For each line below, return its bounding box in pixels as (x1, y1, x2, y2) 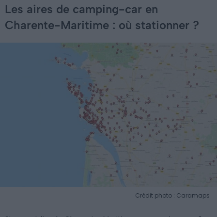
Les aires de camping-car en (5, 1, 158, 16)
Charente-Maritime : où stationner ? (5, 17, 199, 32)
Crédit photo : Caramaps (135, 191, 210, 200)
